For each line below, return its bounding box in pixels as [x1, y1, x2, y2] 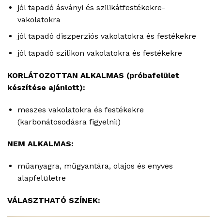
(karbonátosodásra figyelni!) [17, 117, 121, 126]
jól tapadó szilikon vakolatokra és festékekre [17, 48, 182, 58]
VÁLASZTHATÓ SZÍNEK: [7, 196, 100, 205]
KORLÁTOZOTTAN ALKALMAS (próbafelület [7, 70, 179, 80]
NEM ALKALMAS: [7, 139, 74, 149]
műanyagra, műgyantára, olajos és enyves [17, 161, 173, 171]
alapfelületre [17, 173, 66, 183]
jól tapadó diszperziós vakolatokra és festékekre [17, 31, 196, 41]
